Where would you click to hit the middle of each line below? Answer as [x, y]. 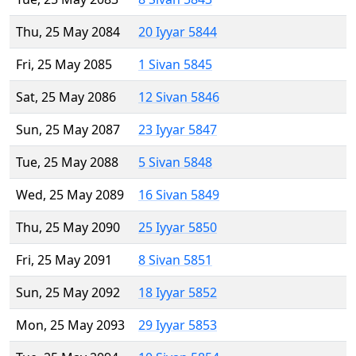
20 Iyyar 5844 [178, 32]
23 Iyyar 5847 [178, 130]
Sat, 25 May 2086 [66, 97]
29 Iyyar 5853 [178, 325]
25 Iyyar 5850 [178, 228]
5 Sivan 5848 [175, 163]
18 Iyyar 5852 [178, 293]
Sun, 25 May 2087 [68, 130]
